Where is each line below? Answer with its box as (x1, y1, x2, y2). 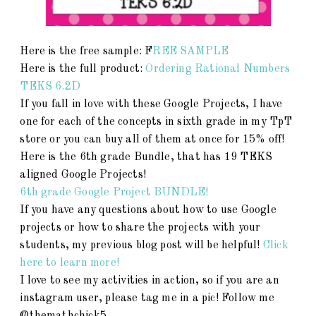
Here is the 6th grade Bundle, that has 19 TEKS (20, 152, 273, 164)
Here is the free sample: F (20, 46, 153, 58)
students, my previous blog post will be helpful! (20, 240, 263, 252)
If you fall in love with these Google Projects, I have (20, 99, 283, 111)
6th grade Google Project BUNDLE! (20, 187, 212, 199)
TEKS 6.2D (20, 81, 81, 93)
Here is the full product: (20, 63, 146, 75)
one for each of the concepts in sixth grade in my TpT (20, 116, 293, 128)
